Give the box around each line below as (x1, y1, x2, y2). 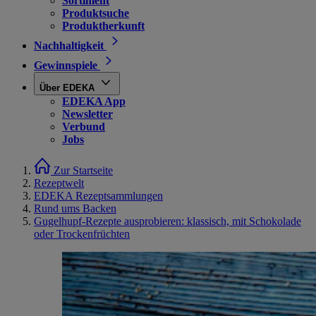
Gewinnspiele (34, 59, 97, 71)
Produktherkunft (62, 20, 145, 32)
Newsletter (62, 108, 113, 120)
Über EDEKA (39, 83, 95, 93)
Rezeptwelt (34, 177, 84, 189)
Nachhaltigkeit (34, 39, 104, 51)
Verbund (62, 121, 105, 133)
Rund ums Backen (34, 202, 116, 214)
